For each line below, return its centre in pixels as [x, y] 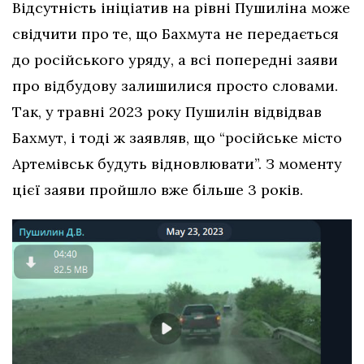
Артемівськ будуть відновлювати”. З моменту [177, 164]
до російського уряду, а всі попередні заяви [175, 60]
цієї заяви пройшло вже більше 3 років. [158, 190]
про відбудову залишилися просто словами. [175, 86]
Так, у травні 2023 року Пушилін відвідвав [167, 112]
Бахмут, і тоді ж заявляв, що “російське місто [177, 138]
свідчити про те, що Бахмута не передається [175, 34]
